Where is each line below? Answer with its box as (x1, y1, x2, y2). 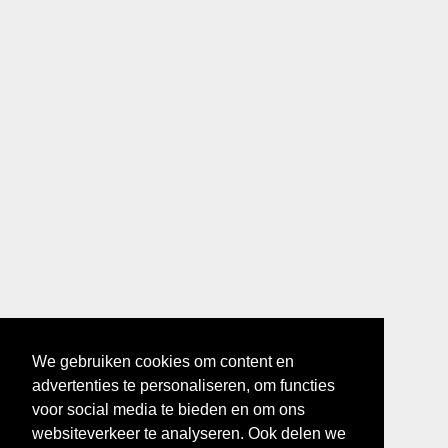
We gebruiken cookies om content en (32, 353, 294, 371)
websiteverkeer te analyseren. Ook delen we (32, 425, 346, 443)
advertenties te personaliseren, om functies (32, 377, 335, 395)
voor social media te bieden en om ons (32, 401, 305, 419)
